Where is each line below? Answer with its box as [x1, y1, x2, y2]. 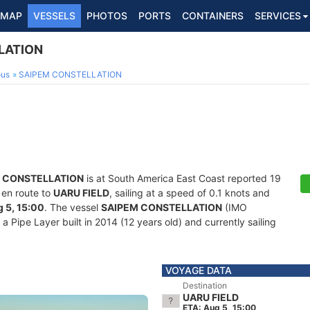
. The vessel [44, 201, 101, 213]
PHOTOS [86, 10, 127, 21]
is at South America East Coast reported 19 [84, 172, 281, 184]
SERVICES [255, 10, 301, 21]
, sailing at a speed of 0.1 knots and [109, 187, 270, 199]
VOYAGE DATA [165, 264, 232, 276]
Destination [183, 280, 227, 291]
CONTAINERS [182, 10, 244, 21]
